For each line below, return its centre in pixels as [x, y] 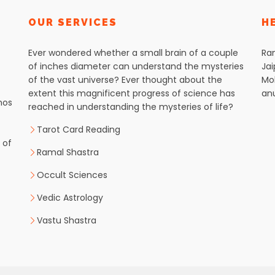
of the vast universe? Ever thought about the [125, 80]
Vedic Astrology [70, 198]
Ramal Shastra [68, 152]
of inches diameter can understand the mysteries [136, 66]
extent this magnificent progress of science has [132, 93]
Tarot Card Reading [79, 130]
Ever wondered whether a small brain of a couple [133, 53]
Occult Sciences [72, 175]
